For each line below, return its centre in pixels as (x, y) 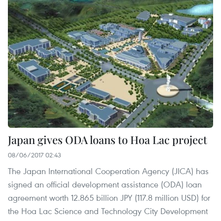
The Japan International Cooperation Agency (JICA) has (108, 171)
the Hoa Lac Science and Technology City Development (108, 211)
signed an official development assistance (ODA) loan (105, 184)
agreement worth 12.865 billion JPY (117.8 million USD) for (109, 198)
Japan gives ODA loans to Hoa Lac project (108, 140)
